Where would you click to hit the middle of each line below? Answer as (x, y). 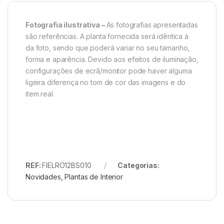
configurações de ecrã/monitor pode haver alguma (109, 70)
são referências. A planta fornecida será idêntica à (107, 36)
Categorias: (138, 165)
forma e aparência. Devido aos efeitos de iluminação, (112, 59)
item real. (40, 93)
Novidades (43, 176)
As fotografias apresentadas (152, 24)
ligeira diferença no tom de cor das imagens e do (106, 82)
